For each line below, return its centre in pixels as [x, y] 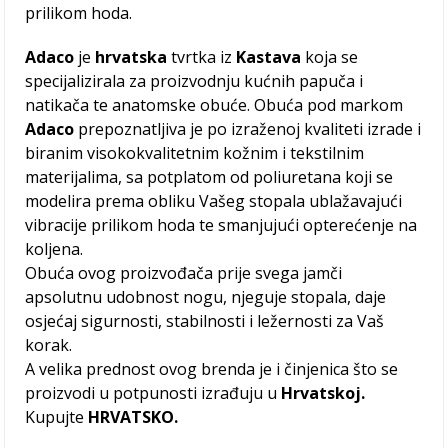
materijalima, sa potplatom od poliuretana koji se [209, 177]
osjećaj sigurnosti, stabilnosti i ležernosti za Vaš [205, 321]
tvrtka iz [202, 57]
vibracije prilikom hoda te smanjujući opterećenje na [221, 225]
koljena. [54, 249]
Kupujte [57, 417]
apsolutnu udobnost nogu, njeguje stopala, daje [206, 297]
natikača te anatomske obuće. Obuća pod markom [214, 105]
